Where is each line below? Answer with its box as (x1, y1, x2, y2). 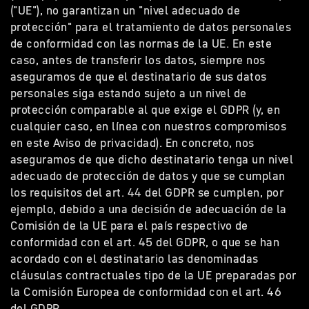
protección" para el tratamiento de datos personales (10, 19, 292, 35)
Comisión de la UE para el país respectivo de (10, 217, 248, 234)
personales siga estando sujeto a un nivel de (10, 85, 247, 101)
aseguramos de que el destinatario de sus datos (10, 68, 267, 85)
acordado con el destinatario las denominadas (10, 250, 259, 267)
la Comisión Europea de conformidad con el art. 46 (10, 283, 282, 300)
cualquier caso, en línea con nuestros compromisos (10, 118, 287, 134)
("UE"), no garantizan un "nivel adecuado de (10, 2, 241, 19)
